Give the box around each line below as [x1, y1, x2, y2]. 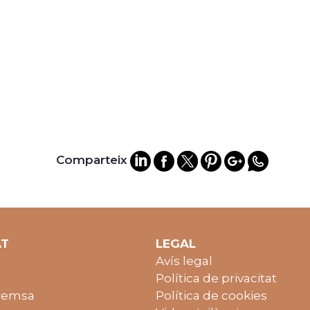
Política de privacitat [155, 271, 277, 286]
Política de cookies [155, 289, 267, 303]
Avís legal [155, 254, 212, 268]
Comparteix [56, 153, 127, 167]
